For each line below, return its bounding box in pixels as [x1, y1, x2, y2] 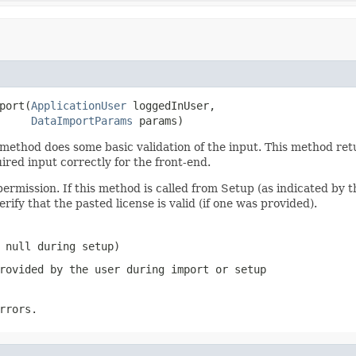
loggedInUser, [126, 99, 215, 112]
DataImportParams [31, 114, 133, 127]
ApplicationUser [31, 99, 126, 112]
